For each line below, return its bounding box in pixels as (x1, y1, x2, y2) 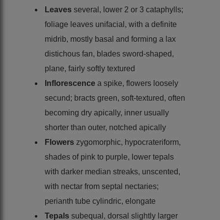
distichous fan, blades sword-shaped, (45, 49, 174, 58)
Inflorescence (45, 79, 97, 87)
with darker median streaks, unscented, (45, 167, 180, 176)
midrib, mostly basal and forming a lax (45, 34, 176, 43)
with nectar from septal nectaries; (45, 182, 159, 191)
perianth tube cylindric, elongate (45, 196, 156, 205)
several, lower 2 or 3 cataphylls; (74, 5, 183, 14)
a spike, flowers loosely (97, 79, 178, 87)
